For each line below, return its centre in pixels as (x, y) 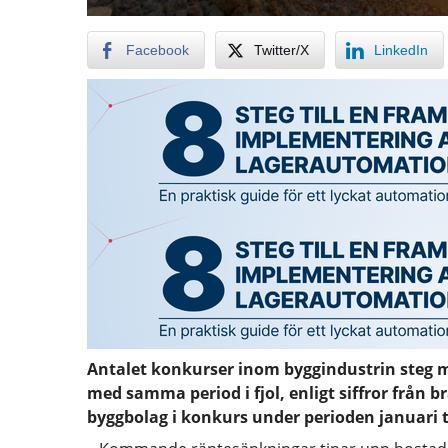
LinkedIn (401, 50)
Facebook (157, 50)
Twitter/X (281, 50)
